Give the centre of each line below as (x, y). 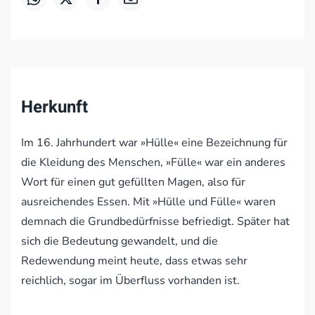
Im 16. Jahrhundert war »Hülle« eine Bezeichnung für (154, 143)
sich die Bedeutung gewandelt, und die (120, 241)
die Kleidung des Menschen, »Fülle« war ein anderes (153, 162)
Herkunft (54, 107)
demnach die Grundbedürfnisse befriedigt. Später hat (155, 221)
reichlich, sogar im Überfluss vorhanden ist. (130, 281)
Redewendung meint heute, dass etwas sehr (134, 261)
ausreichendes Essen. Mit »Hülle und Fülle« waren (148, 202)
